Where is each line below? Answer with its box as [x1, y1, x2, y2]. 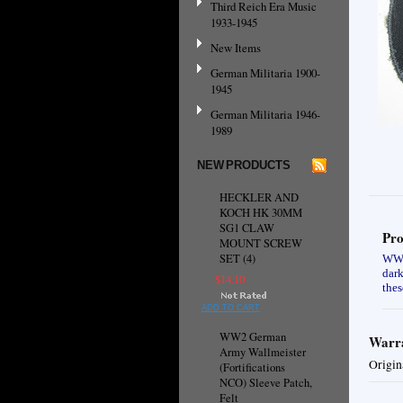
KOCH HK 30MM [219, 205, 302, 221]
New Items [210, 40, 261, 57]
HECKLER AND [219, 190, 299, 206]
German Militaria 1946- [210, 106, 320, 123]
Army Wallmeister [219, 345, 306, 361]
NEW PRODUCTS [197, 158, 291, 173]
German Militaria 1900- [210, 65, 320, 82]
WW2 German [219, 329, 286, 345]
